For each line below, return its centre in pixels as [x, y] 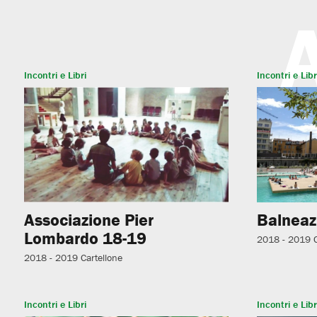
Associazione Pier [88, 220]
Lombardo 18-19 [85, 238]
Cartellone [101, 258]
